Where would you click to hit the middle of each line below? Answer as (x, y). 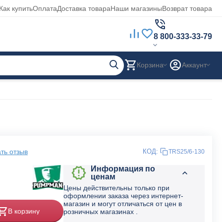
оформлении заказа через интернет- (123, 196)
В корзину (24, 211)
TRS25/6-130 (187, 152)
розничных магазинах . (101, 212)
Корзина (150, 65)
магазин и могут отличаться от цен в (123, 204)
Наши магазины (136, 8)
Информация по (123, 169)
